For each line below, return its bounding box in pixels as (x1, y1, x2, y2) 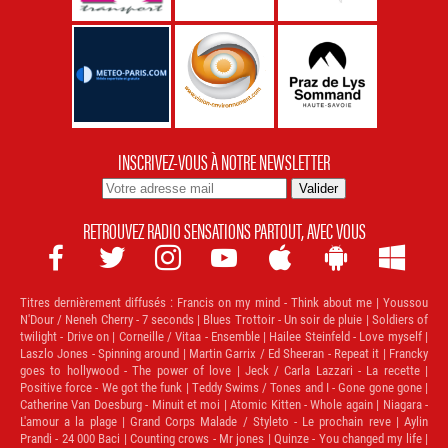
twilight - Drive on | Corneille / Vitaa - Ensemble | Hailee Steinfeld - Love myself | (20, 327, 428, 345)
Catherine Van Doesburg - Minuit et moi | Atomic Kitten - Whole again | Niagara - (20, 395, 428, 413)
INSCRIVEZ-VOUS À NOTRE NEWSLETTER (118, 145, 330, 177)
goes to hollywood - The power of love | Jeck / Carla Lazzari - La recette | (20, 361, 428, 379)
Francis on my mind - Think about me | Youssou (173, 293, 429, 311)
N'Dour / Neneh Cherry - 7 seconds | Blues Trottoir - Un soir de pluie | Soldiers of (20, 310, 428, 328)
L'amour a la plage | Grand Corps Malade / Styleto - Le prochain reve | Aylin (20, 412, 428, 430)
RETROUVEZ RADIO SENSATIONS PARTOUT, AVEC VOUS (82, 214, 366, 246)
